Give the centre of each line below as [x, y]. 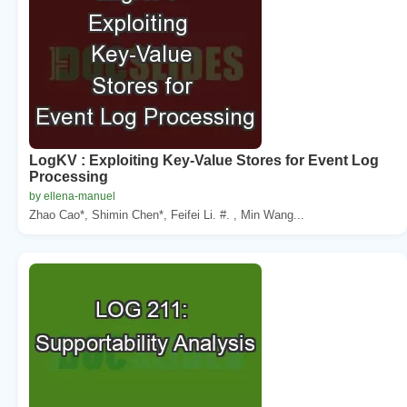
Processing [69, 176]
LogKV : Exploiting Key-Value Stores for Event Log [204, 160]
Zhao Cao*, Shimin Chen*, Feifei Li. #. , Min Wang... [167, 214]
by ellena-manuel [72, 196]
